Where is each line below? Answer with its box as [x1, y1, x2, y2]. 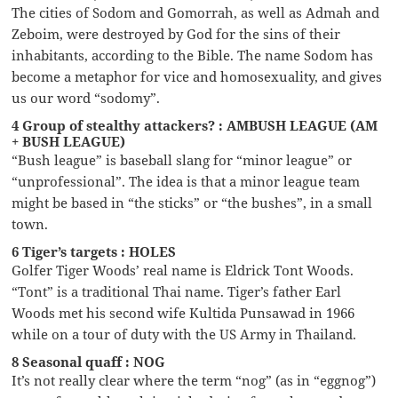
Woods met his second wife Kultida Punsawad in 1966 [12, 304, 355, 322]
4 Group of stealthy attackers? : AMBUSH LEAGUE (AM [12, 116, 378, 135]
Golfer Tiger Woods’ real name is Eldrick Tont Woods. [12, 261, 354, 280]
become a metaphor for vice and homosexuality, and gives [12, 68, 383, 86]
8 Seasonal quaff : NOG [12, 353, 166, 371]
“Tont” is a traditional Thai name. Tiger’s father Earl [12, 283, 342, 301]
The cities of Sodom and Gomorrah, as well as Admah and [12, 4, 380, 22]
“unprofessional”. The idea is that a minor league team [12, 172, 361, 191]
